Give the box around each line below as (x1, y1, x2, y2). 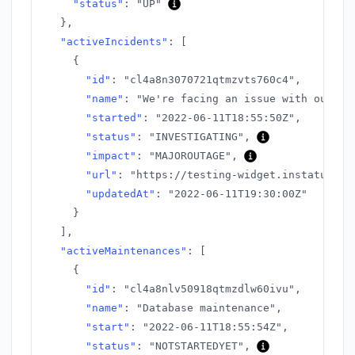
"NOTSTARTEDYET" (149, 340, 244, 352)
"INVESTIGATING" (149, 131, 244, 143)
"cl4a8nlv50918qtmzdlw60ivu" (124, 283, 295, 295)
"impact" (86, 150, 136, 162)
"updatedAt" (86, 188, 155, 200)
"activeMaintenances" (60, 245, 187, 257)
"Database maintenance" (136, 302, 276, 314)
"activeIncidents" (60, 36, 168, 48)
